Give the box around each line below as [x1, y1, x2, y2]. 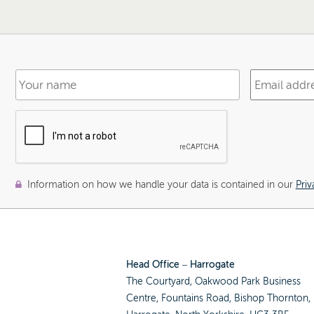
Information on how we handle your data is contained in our [21, 179, 296, 191]
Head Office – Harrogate [126, 259, 235, 271]
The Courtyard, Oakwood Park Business [126, 276, 301, 287]
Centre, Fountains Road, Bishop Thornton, [126, 293, 311, 304]
